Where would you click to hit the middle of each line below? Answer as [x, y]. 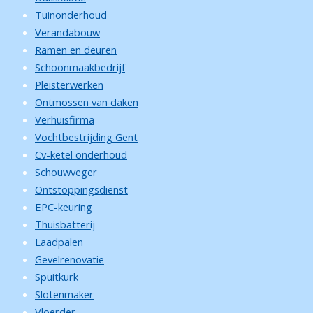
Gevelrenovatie [70, 259]
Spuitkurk [57, 277]
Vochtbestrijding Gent [86, 137]
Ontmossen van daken [87, 102]
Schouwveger [66, 172]
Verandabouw [67, 32]
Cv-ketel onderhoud [81, 154]
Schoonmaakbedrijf [80, 67]
